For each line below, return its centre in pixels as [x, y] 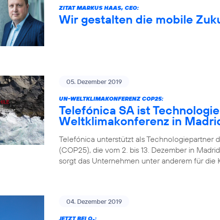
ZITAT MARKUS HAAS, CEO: [99, 8]
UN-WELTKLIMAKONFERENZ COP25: [111, 99]
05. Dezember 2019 [94, 82]
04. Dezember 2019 [94, 202]
